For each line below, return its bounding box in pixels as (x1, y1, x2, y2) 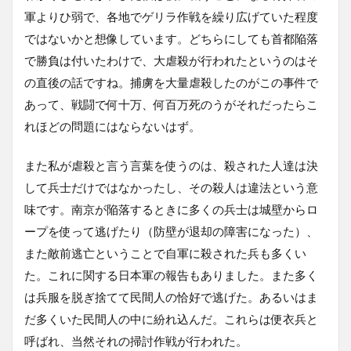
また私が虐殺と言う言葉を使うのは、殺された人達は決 (24, 157, 318, 172)
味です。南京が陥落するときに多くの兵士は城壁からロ (24, 201, 318, 216)
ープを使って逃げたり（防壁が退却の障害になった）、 (24, 223, 318, 238)
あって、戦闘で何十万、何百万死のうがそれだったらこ (24, 96, 318, 111)
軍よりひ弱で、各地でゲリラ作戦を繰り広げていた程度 (24, 9, 318, 24)
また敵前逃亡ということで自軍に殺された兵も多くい (24, 245, 306, 260)
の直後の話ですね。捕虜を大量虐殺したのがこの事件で (24, 74, 318, 89)
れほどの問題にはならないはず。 (24, 118, 201, 133)
